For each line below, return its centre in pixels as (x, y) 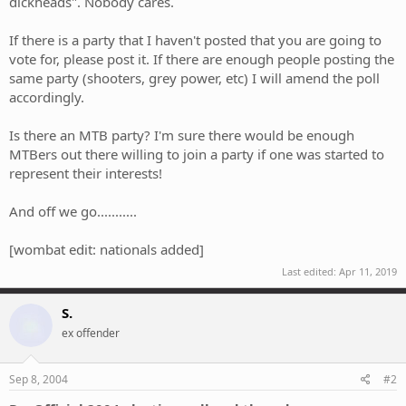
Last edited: (310, 271)
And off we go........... (73, 212)
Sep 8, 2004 (39, 380)
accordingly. (47, 97)
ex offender (91, 333)
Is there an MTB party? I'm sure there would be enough (182, 135)
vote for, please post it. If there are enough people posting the (202, 59)
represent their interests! (86, 174)
